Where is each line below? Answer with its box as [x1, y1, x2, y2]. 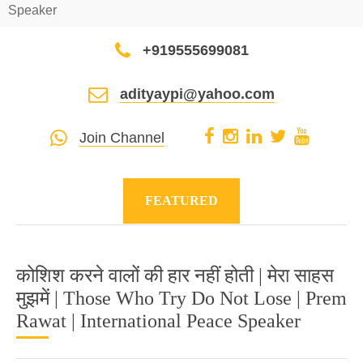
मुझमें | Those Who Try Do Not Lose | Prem [16, 288, 347, 309]
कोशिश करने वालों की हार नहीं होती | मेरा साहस [16, 265, 334, 286]
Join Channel [79, 130, 164, 146]
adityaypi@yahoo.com [120, 86, 275, 102]
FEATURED [145, 194, 218, 207]
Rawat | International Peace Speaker [16, 310, 301, 331]
